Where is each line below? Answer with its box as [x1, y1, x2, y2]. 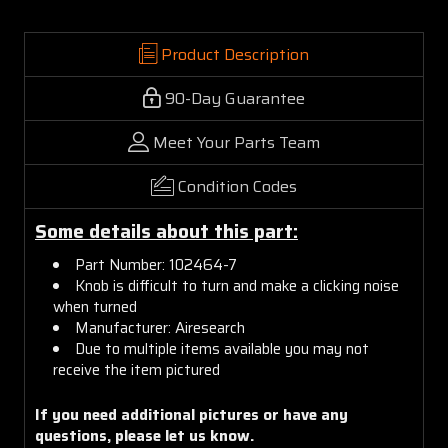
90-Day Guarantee [165, 85, 305, 111]
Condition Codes [178, 173, 297, 199]
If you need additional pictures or [35, 402, 283, 427]
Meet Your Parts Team [153, 129, 320, 155]
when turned [53, 294, 138, 319]
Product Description [161, 41, 309, 67]
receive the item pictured [53, 357, 221, 382]
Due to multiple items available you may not [75, 336, 370, 361]
